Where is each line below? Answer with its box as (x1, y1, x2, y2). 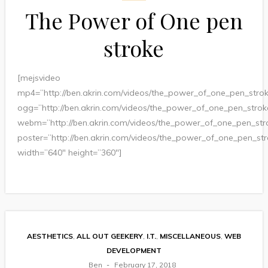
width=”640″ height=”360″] (17, 147, 122, 159)
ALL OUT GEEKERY (76, 232, 143, 241)
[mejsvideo (17, 72, 60, 84)
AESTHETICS (26, 232, 73, 241)
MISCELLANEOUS (159, 232, 221, 241)
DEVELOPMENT (106, 246, 162, 255)
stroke (103, 33, 165, 63)
